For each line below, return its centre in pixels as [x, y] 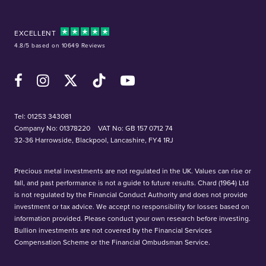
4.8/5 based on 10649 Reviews [60, 45]
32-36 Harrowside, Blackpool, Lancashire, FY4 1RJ [94, 140]
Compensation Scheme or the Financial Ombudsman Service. [112, 242]
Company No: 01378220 [53, 128]
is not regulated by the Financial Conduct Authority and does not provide [131, 194]
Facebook [32, 75]
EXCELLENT [35, 33]
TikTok [103, 75]
